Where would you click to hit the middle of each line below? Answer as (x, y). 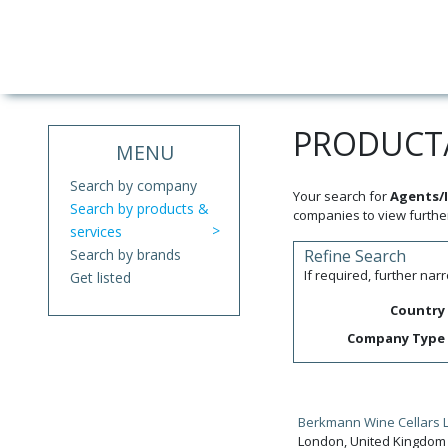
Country (418, 310)
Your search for (341, 196)
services (95, 231)
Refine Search (354, 256)
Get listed (100, 277)
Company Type (396, 338)
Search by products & (139, 208)
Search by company (133, 185)
